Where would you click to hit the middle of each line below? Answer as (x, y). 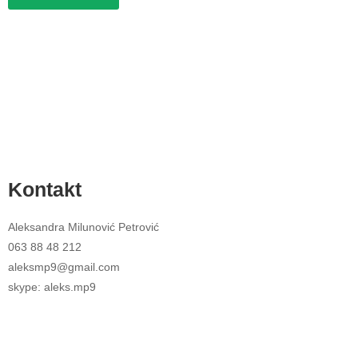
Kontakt (45, 190)
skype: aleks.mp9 (52, 287)
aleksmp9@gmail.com (64, 267)
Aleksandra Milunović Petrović (84, 227)
